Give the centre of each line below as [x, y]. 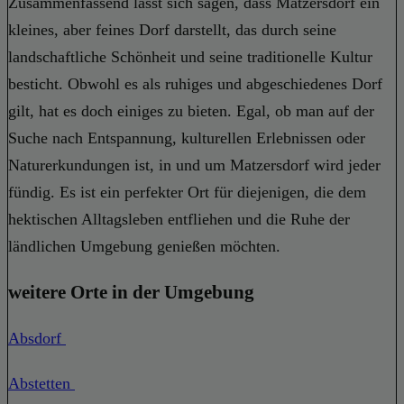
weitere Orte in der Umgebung [131, 292]
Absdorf [37, 338]
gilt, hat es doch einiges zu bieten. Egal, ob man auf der [191, 110]
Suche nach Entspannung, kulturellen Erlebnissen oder [187, 138]
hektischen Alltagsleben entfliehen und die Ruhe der [179, 219]
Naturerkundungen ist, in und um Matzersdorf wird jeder [194, 165]
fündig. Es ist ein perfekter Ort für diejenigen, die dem [187, 192]
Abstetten [41, 383]
